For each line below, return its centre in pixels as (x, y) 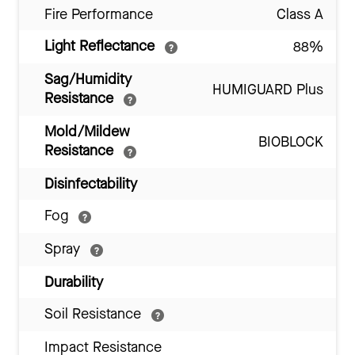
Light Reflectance (101, 46)
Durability (74, 282)
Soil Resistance (95, 314)
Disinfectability (91, 184)
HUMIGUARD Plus (268, 90)
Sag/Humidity (88, 80)
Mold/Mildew (87, 132)
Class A (300, 15)
